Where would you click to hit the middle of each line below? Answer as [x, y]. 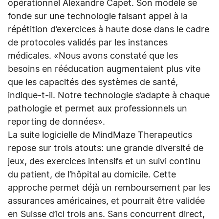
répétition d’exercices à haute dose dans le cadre [109, 30]
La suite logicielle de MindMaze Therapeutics [100, 135]
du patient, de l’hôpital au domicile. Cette [92, 175]
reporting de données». [58, 122]
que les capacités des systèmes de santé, [93, 83]
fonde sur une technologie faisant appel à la [98, 17]
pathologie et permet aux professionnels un [98, 109]
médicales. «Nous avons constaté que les [93, 56]
